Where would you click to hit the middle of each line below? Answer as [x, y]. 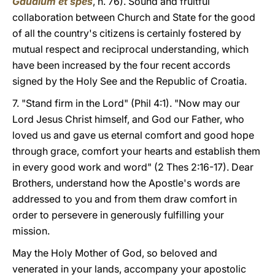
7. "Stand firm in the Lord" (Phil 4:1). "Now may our [126, 103]
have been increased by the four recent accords [121, 65]
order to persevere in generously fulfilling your [118, 215]
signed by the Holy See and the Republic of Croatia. [130, 81]
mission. [31, 231]
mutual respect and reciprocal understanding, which [130, 49]
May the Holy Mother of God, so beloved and [115, 253]
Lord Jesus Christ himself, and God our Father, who [128, 119]
